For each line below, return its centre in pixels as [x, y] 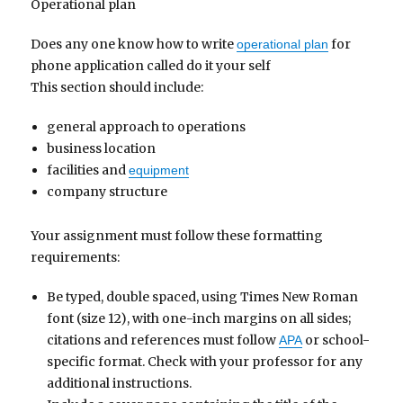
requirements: [76, 257]
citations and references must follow [162, 340]
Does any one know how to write [134, 45]
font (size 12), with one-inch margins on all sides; [198, 318]
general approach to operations [146, 127]
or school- [336, 340]
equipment [158, 170]
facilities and [87, 170]
